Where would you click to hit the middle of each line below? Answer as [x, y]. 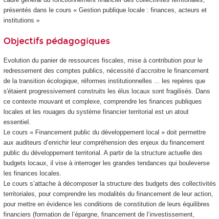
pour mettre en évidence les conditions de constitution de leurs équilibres [106, 204]
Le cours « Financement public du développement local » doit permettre [104, 132]
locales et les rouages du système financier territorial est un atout [96, 111]
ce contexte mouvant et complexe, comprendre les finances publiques [102, 101]
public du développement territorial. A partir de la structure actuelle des [103, 153]
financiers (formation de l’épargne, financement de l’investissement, [99, 214]
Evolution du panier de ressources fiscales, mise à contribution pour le [103, 60]
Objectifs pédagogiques [56, 41]
